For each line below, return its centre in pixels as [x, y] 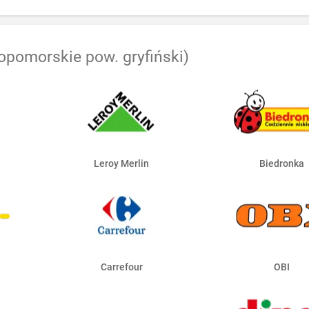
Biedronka [282, 164]
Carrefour [121, 267]
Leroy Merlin [122, 164]
